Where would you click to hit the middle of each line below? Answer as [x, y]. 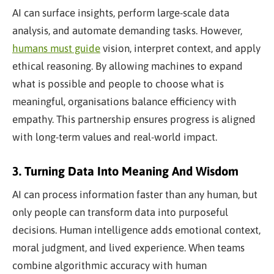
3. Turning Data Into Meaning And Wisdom [125, 171]
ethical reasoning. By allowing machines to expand [128, 66]
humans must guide [56, 48]
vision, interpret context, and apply [180, 48]
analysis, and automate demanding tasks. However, [127, 30]
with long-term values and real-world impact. [115, 137]
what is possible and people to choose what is [118, 83]
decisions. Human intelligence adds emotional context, [136, 230]
